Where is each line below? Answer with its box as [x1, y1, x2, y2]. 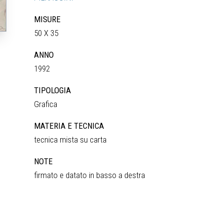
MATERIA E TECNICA [34, 121, 105, 131]
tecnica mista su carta [34, 135, 107, 145]
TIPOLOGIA [34, 85, 72, 95]
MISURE [34, 14, 61, 24]
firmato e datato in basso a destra [34, 170, 146, 180]
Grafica [34, 99, 58, 109]
